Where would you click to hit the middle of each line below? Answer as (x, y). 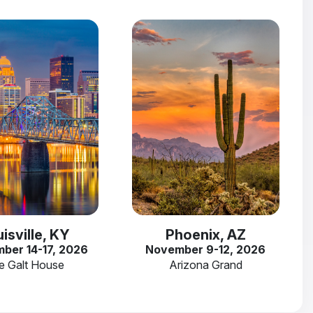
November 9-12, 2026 (206, 249)
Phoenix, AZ (205, 234)
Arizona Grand (205, 264)
